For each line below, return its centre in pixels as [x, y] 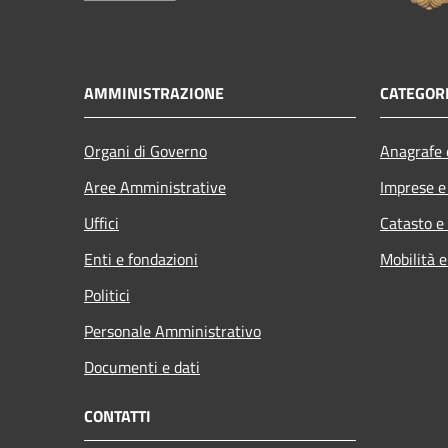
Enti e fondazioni [141, 258]
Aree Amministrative [155, 186]
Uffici [101, 222]
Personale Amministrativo [172, 330]
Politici [107, 294]
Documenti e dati [142, 366]
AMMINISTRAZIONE [154, 92]
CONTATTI [117, 415]
